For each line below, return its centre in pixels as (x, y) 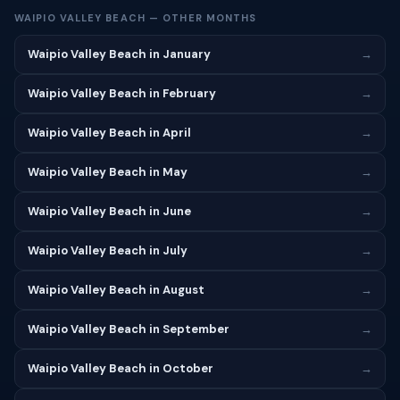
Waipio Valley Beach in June (109, 211)
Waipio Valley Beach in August (116, 290)
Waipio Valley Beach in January (119, 54)
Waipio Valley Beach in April (109, 133)
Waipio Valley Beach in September (129, 329)
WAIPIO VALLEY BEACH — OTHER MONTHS (136, 18)
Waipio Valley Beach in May (108, 172)
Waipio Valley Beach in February (122, 93)
